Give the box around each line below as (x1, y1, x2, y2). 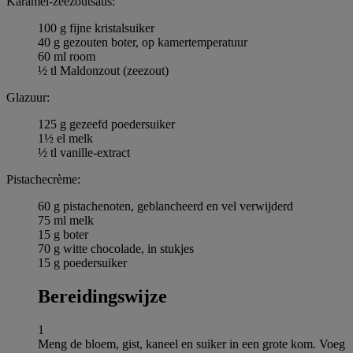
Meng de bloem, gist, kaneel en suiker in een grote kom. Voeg (38, 336, 345, 351)
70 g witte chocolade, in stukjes (38, 241, 194, 255)
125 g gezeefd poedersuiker (38, 117, 175, 131)
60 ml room (38, 49, 95, 63)
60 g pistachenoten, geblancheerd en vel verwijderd (38, 199, 293, 213)
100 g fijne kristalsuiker (38, 20, 154, 35)
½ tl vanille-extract (38, 145, 130, 159)
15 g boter (38, 227, 88, 241)
